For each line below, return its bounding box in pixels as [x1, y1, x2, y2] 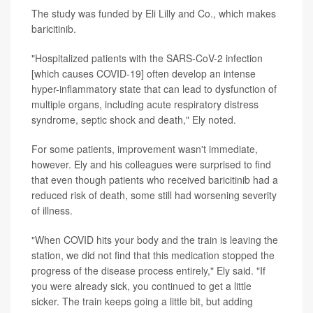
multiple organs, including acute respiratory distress [31, 96, 259, 111]
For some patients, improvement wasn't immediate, [31, 141, 258, 156]
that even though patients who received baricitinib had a [31, 172, 278, 187]
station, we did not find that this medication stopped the [31, 247, 275, 262]
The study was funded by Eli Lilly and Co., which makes [31, 6, 276, 20]
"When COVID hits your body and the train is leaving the [31, 232, 278, 247]
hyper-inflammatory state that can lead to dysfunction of [31, 81, 277, 96]
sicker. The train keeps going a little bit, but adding [31, 293, 253, 308]
